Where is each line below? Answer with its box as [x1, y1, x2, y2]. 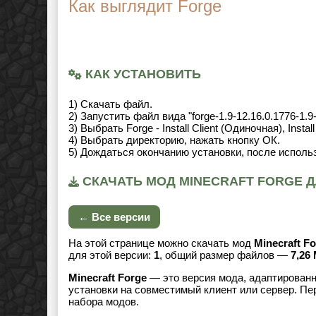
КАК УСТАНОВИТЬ [82, 67, 201, 81]
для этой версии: [68, 249, 154, 261]
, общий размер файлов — [159, 249, 291, 261]
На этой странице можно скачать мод [68, 237, 254, 249]
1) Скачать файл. [68, 98, 152, 110]
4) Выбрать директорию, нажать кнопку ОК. [68, 134, 280, 146]
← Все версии [78, 211, 150, 223]
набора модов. [68, 296, 139, 308]
